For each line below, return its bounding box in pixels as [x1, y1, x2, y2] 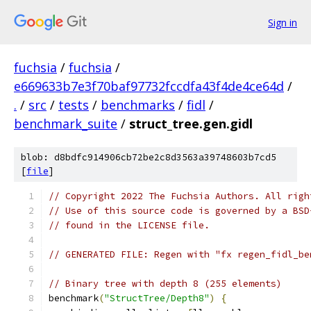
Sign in [268, 15, 297, 29]
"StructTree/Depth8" [104, 292, 210, 304]
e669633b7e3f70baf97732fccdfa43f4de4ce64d [14, 78, 284, 94]
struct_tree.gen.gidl [129, 115, 253, 132]
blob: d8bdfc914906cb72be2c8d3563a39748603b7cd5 [21, 151, 276, 163]
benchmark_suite [14, 115, 117, 132]
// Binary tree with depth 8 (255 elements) [49, 278, 282, 289]
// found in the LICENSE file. [49, 219, 210, 231]
